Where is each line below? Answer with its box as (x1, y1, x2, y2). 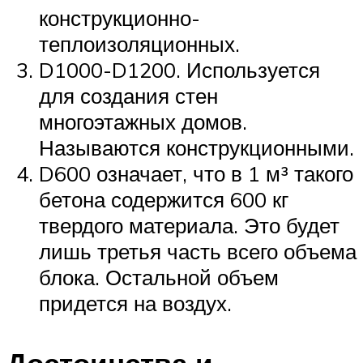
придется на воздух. (39, 290, 232, 317)
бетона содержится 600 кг (39, 186, 288, 213)
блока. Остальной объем (39, 264, 279, 291)
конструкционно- (39, 5, 200, 32)
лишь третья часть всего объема (39, 238, 357, 265)
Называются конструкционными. (39, 135, 354, 161)
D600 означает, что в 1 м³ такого (39, 160, 353, 187)
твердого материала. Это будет (39, 212, 340, 239)
